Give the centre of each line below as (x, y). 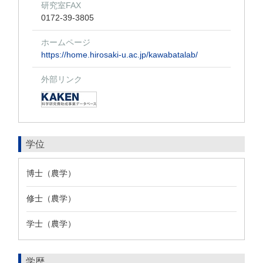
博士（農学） (51, 173)
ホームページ (66, 42)
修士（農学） (51, 198)
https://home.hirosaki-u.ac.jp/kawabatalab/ (119, 55)
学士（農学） (51, 224)
